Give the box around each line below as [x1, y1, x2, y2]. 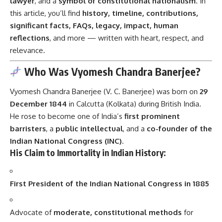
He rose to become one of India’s [10, 111, 124, 121]
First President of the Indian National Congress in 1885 [10, 179, 209, 189]
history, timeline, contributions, [82, 8, 198, 18]
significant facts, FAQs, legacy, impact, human [10, 21, 178, 31]
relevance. [10, 46, 45, 55]
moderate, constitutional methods [54, 207, 182, 217]
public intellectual [55, 123, 123, 133]
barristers [10, 123, 46, 133]
